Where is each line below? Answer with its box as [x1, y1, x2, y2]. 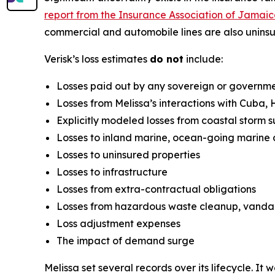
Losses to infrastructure [56, 166, 168, 178]
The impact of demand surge [56, 234, 195, 247]
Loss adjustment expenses [56, 217, 180, 230]
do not [150, 53, 184, 65]
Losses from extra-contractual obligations [56, 183, 256, 195]
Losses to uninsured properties [56, 149, 200, 161]
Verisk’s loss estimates [44, 53, 150, 65]
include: [184, 53, 225, 65]
